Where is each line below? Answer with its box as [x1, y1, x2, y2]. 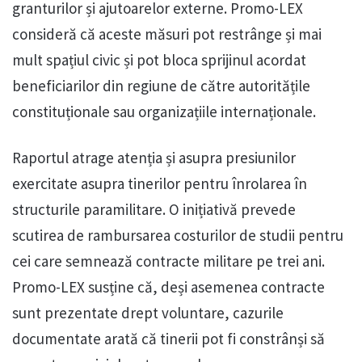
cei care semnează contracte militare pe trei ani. [12, 251, 325, 271]
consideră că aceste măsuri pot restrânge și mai [12, 24, 322, 44]
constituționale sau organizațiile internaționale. [12, 102, 316, 122]
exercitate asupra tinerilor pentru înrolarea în [12, 174, 307, 194]
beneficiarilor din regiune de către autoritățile [12, 76, 310, 96]
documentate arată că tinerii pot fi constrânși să [12, 329, 325, 349]
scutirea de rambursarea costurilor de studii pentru [12, 225, 343, 246]
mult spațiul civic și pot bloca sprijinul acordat [12, 50, 306, 70]
